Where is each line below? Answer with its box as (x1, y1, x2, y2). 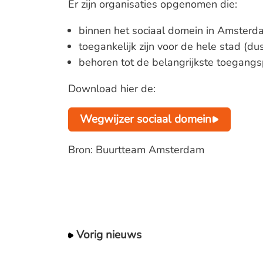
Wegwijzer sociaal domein (80, 112, 212, 127)
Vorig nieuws (76, 227, 142, 242)
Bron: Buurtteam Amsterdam (68, 142, 204, 157)
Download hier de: (68, 81, 156, 96)
